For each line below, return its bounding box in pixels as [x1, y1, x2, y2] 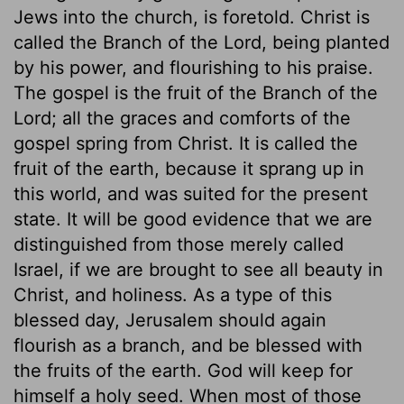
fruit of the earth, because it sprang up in [14, 157, 364, 179]
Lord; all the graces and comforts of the [14, 106, 351, 129]
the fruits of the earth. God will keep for [14, 359, 353, 381]
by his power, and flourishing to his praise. [14, 56, 373, 78]
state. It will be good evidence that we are [14, 207, 372, 230]
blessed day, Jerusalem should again [14, 308, 326, 331]
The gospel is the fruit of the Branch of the [14, 81, 378, 104]
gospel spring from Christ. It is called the [14, 132, 358, 154]
